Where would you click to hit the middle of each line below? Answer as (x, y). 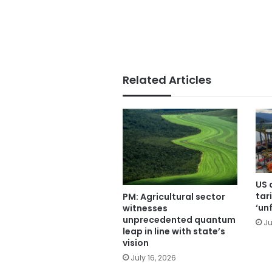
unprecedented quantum (179, 219)
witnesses (145, 208)
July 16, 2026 (153, 257)
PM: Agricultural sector (174, 196)
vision (136, 243)
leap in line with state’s (174, 231)
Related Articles (167, 80)
